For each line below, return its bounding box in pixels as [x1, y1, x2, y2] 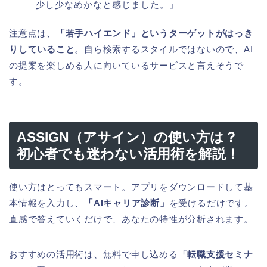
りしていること [9, 44, 75, 54]
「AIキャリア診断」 [84, 198, 169, 209]
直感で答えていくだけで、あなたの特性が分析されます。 [9, 214, 253, 225]
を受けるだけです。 [169, 198, 254, 209]
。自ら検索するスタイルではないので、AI [74, 44, 253, 54]
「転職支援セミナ [178, 249, 253, 260]
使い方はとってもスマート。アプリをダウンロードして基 [9, 182, 253, 193]
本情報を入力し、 [9, 198, 85, 209]
